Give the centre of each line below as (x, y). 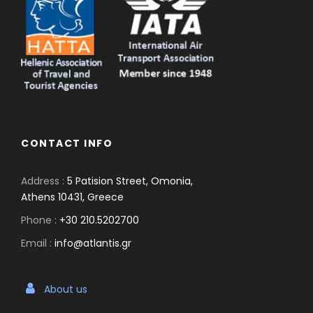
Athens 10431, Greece (72, 197)
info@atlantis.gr (93, 243)
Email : (38, 243)
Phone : (40, 220)
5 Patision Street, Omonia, (130, 181)
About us (66, 290)
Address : (44, 181)
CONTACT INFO (67, 144)
